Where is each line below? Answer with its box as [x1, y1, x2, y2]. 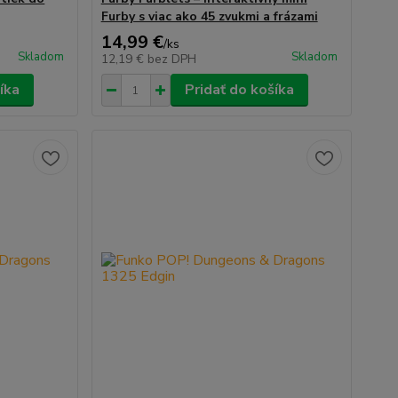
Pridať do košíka [184, 80, 294, 99]
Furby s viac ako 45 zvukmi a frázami [100, 8, 318, 25]
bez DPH [147, 51, 196, 68]
